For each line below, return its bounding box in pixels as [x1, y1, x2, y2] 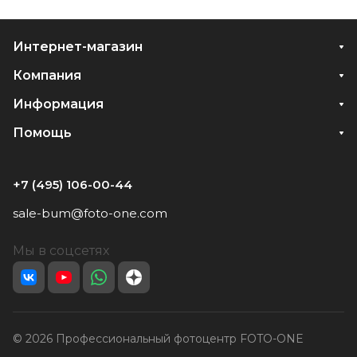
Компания [13, 68, 81, 83]
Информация [13, 96, 104, 112]
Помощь [13, 125, 72, 140]
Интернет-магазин [13, 39, 143, 54]
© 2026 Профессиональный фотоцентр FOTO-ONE [13, 331, 304, 346]
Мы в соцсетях [13, 243, 109, 258]
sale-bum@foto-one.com [13, 206, 167, 221]
